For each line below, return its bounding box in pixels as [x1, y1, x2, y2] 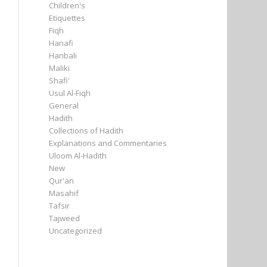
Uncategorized [49, 225, 103, 236]
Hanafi [49, 38, 74, 48]
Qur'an [49, 175, 74, 186]
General [49, 100, 79, 111]
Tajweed [49, 213, 80, 223]
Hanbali [49, 50, 77, 61]
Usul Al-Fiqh [49, 88, 91, 98]
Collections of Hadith [49, 125, 124, 136]
